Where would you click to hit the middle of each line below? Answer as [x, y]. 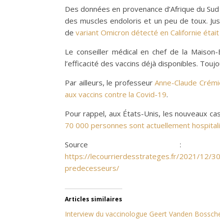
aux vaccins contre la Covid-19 [116, 94]
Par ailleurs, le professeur [110, 82]
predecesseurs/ [92, 168]
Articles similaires [94, 199]
